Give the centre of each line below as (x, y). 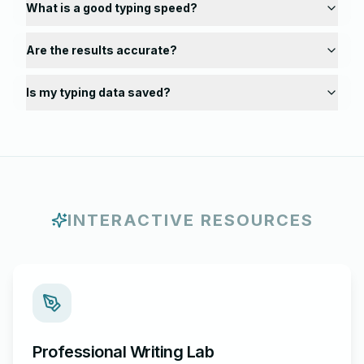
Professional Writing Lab (123, 352)
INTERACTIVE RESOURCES (190, 220)
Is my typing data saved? (98, 92)
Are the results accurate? (102, 50)
